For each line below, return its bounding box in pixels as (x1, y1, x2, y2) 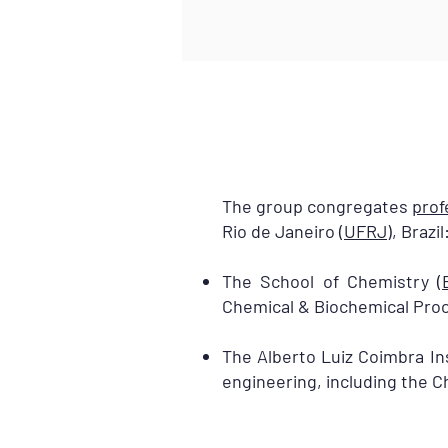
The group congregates (222, 195, 412, 217)
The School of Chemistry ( (222, 270, 443, 292)
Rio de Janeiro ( (222, 220, 344, 242)
